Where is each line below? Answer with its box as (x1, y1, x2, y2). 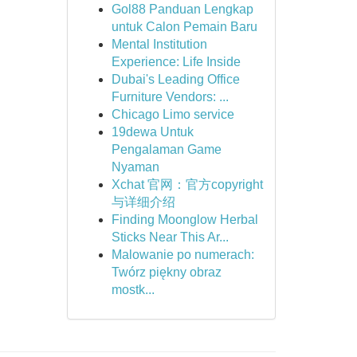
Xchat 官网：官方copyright (111, 178, 263, 191)
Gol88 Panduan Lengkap (111, 2, 253, 16)
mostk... (111, 283, 155, 296)
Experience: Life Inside (111, 55, 241, 69)
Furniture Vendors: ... (111, 90, 229, 104)
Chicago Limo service (111, 108, 234, 121)
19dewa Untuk (111, 125, 194, 139)
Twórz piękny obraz (111, 265, 222, 279)
